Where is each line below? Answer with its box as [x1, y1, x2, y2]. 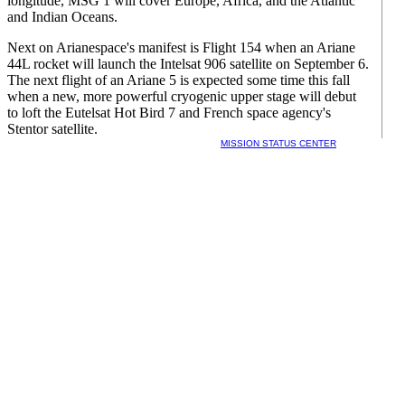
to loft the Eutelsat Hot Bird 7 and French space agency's [7, 105, 331, 120]
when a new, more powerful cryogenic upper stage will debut [7, 89, 356, 104]
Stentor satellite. [7, 121, 98, 137]
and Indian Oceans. [7, 9, 118, 24]
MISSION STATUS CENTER [221, 138, 336, 148]
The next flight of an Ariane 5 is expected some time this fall [7, 72, 350, 88]
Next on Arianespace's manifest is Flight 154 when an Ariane [7, 40, 355, 55]
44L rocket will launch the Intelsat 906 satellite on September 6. [7, 56, 369, 71]
